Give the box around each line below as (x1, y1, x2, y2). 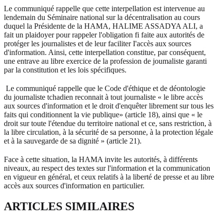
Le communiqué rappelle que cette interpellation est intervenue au (4, 4, 205, 13)
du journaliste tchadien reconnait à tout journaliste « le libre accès (4, 92, 203, 101)
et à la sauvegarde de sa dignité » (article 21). (4, 136, 144, 145)
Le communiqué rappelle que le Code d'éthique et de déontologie (4, 84, 205, 92)
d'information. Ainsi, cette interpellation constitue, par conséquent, (4, 48, 206, 56)
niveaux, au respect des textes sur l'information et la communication (4, 163, 210, 172)
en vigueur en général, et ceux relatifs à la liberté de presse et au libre (4, 172, 214, 181)
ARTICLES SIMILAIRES (4, 200, 134, 213)
